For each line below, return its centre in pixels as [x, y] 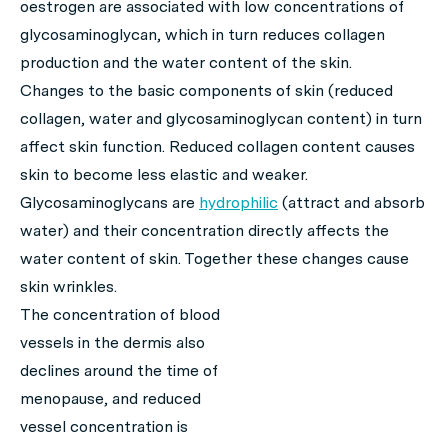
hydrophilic [238, 203]
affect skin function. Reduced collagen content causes [217, 147]
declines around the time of [119, 371]
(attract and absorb [351, 203]
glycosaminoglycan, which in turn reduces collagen [202, 35]
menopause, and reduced [110, 399]
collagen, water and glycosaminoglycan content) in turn [221, 119]
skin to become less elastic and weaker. [164, 175]
